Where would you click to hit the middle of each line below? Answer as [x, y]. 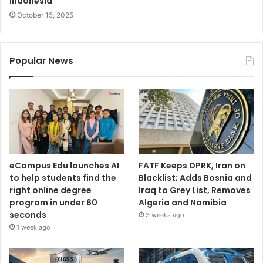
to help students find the [63, 178]
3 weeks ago [165, 215]
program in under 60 [53, 202]
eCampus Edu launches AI [64, 165]
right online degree [50, 190]
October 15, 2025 [45, 15]
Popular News [41, 61]
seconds [28, 215]
